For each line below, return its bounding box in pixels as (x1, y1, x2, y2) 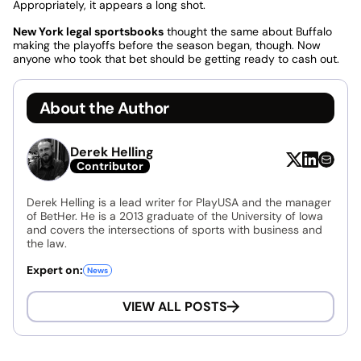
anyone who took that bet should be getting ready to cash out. (13, 51, 339, 66)
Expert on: (27, 262, 83, 277)
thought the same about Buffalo (164, 23, 332, 39)
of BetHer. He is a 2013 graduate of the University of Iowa (27, 208, 323, 223)
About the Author (39, 97, 169, 118)
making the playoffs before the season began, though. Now (13, 37, 321, 52)
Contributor (77, 158, 143, 173)
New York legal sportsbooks (13, 23, 164, 39)
